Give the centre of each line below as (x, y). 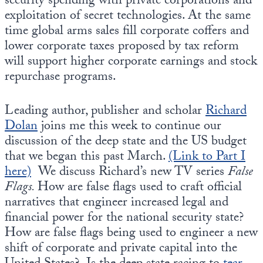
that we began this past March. (87, 158)
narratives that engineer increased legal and (117, 204)
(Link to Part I (207, 158)
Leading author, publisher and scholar (105, 112)
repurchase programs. (60, 78)
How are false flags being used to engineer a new (131, 234)
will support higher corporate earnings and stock (131, 63)
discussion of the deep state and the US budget (126, 143)
